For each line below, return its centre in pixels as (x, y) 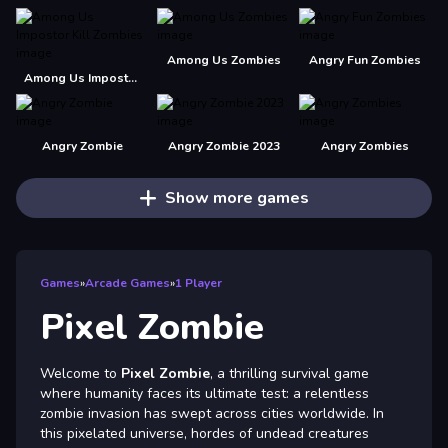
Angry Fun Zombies (365, 60)
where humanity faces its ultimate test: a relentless (204, 393)
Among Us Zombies (223, 60)
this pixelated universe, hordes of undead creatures (204, 433)
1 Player (198, 283)
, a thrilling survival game (289, 373)
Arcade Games (127, 283)
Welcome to (80, 373)
